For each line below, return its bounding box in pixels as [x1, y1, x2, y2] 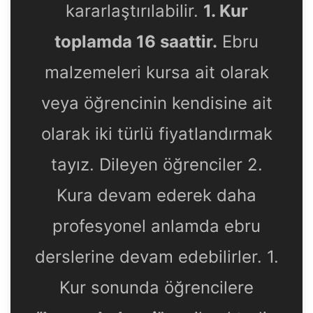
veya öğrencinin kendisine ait [41, 92, 272, 113]
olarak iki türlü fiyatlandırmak [41, 123, 272, 144]
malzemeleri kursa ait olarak [44, 61, 269, 82]
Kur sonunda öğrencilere [59, 277, 254, 298]
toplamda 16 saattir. [54, 31, 217, 52]
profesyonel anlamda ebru [52, 215, 261, 236]
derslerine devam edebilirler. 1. [34, 246, 279, 267]
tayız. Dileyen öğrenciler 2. [50, 154, 263, 175]
